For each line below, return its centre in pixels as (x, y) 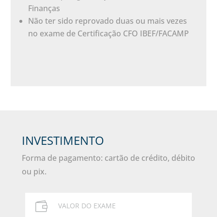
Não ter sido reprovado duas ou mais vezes (108, 21)
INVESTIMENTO (63, 140)
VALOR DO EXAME (87, 206)
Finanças (44, 8)
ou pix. (34, 171)
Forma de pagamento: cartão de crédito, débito (108, 158)
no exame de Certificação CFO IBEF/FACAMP (109, 33)
